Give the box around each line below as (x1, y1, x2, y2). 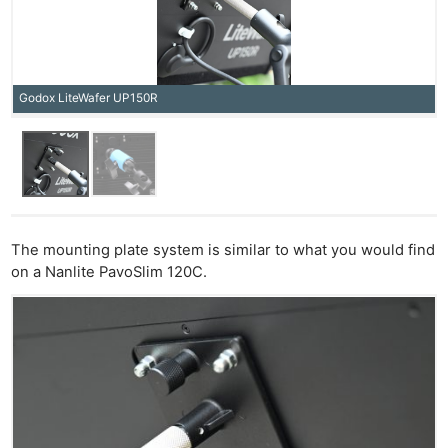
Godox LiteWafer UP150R (18, 91, 158, 106)
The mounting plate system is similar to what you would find (11, 240, 436, 259)
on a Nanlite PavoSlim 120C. (11, 262, 208, 281)
